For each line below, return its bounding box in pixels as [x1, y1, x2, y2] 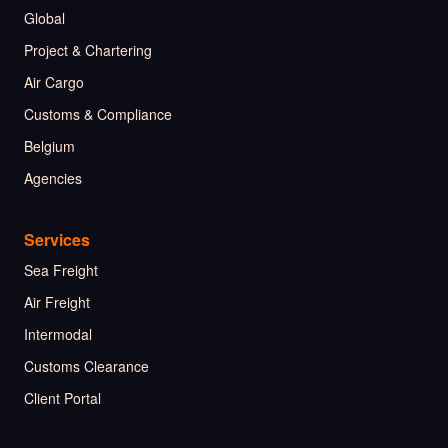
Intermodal [24, 324, 92, 345]
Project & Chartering [24, 40, 152, 61]
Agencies [24, 168, 82, 189]
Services [24, 228, 90, 252]
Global [24, 8, 65, 29]
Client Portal [24, 388, 101, 409]
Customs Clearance [24, 356, 149, 377]
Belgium [24, 136, 75, 157]
